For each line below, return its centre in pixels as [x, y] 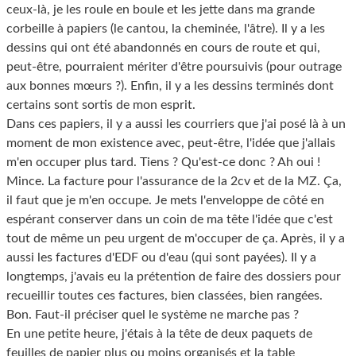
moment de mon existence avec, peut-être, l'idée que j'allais [171, 143]
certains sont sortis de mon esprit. [101, 104]
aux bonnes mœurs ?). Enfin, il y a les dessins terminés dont [170, 85]
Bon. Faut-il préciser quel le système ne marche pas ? [153, 314]
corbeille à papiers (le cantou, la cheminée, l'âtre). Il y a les [166, 28]
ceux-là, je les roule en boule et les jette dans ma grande [161, 9]
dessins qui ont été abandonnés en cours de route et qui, [163, 47]
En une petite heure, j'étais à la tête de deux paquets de [159, 333]
